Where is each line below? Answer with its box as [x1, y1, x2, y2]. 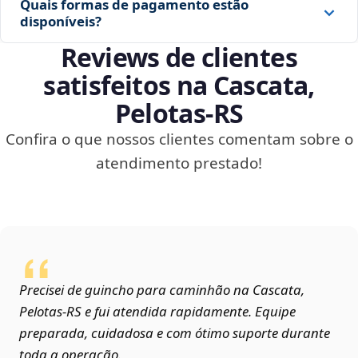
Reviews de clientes [61, 40, 297, 75]
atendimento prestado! [96, 153, 262, 174]
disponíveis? [20, 12, 101, 31]
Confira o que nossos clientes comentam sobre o [5, 129, 353, 150]
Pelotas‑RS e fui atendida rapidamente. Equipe [19, 302, 296, 321]
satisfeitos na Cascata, [43, 68, 315, 103]
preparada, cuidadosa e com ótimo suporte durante [19, 324, 330, 343]
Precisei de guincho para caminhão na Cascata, [19, 280, 304, 300]
